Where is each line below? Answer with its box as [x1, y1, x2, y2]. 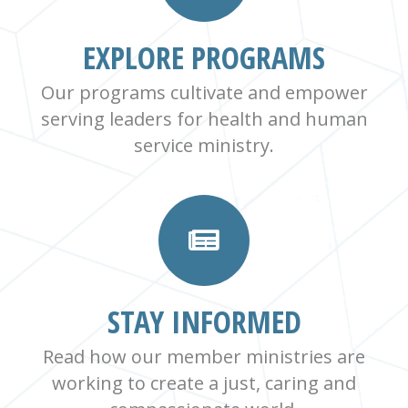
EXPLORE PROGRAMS [83, 36, 325, 78]
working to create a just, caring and [52, 370, 356, 395]
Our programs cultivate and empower [40, 79, 368, 105]
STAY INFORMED [107, 300, 301, 342]
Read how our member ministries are [43, 343, 365, 369]
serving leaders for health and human [40, 106, 368, 131]
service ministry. [134, 132, 274, 158]
